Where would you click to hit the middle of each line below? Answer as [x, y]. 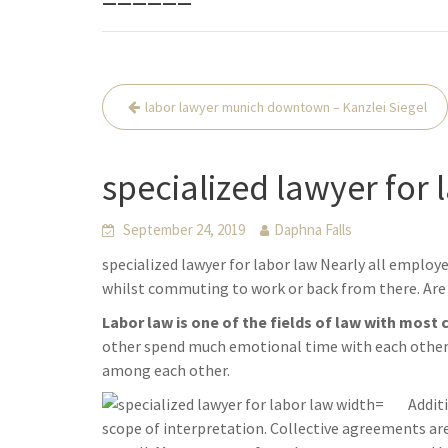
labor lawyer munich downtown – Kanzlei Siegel [286, 107]
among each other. [166, 370]
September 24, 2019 [184, 230]
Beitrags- [153, 98]
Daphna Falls [313, 230]
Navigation [165, 128]
